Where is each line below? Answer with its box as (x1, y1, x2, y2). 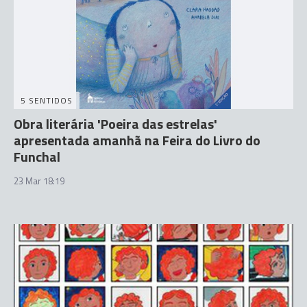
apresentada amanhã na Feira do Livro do (14, 129, 260, 151)
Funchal (14, 145, 60, 167)
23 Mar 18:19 (14, 173, 64, 188)
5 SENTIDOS (21, 93, 73, 107)
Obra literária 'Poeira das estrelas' (14, 112, 217, 134)
